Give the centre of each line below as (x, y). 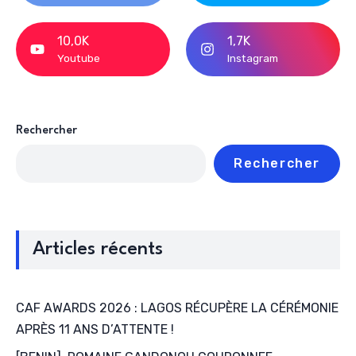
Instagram (253, 58)
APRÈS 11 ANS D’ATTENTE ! (95, 330)
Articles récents (97, 250)
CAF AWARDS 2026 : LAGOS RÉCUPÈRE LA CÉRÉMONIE (177, 308)
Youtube (79, 58)
